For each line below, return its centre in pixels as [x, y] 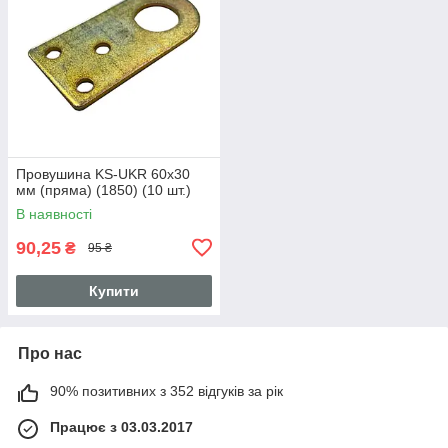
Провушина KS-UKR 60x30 [103, 173]
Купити [114, 290]
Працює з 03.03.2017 [121, 426]
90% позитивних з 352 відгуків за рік [166, 390]
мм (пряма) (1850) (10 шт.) [103, 189]
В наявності [54, 213]
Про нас [50, 353]
